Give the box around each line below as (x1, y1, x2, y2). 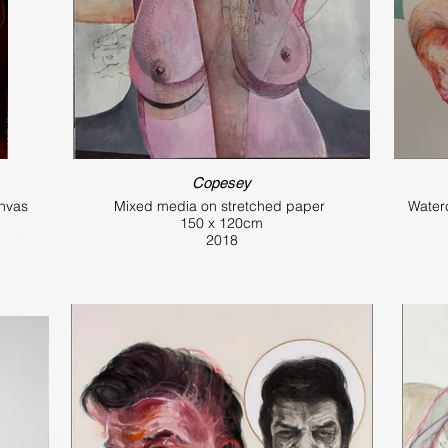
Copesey (192, 173, 251, 191)
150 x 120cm (180, 213, 263, 232)
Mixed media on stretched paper (114, 196, 329, 215)
